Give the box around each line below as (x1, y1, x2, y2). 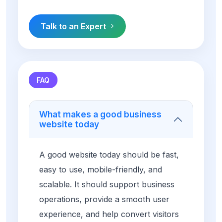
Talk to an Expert (41, 21, 106, 32)
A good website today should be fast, (39, 150, 179, 160)
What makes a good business (39, 110, 162, 120)
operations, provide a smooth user (39, 194, 169, 205)
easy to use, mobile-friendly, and (39, 165, 162, 175)
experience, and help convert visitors (39, 209, 179, 220)
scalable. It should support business (39, 179, 174, 190)
